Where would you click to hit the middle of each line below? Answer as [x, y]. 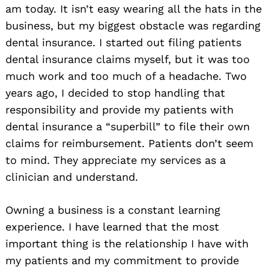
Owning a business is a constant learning [113, 210]
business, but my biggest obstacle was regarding [133, 26]
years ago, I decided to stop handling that [115, 93]
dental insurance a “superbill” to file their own [128, 127]
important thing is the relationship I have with [127, 244]
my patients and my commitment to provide [122, 261]
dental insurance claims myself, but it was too [128, 59]
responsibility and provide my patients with [119, 110]
